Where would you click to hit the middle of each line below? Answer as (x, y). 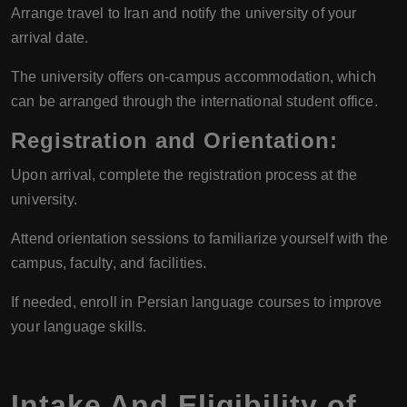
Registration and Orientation (171, 140)
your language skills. (79, 326)
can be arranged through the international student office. (194, 101)
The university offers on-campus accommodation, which (194, 76)
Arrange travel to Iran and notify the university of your (184, 13)
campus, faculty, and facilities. (109, 263)
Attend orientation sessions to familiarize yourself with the (200, 238)
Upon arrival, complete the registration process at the (184, 174)
